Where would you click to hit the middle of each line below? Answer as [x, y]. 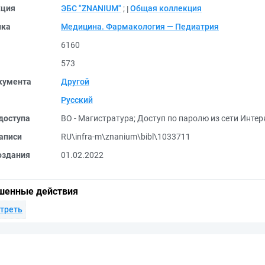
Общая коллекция [166, 8]
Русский [77, 100]
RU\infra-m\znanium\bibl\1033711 [126, 137]
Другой [75, 82]
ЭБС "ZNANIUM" [91, 8]
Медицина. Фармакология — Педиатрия [140, 27]
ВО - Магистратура [97, 118]
